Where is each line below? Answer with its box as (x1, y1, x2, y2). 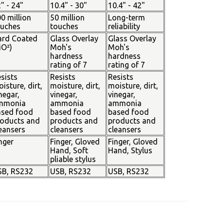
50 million (50, 13, 85, 22)
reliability (108, 22, 140, 31)
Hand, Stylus (108, 146, 152, 155)
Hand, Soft (50, 146, 88, 155)
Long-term (108, 13, 145, 22)
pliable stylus (50, 155, 96, 163)
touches (50, 22, 78, 31)
